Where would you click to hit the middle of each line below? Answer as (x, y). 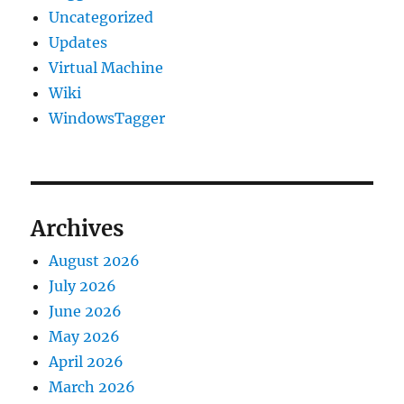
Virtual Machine (106, 67)
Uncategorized (101, 17)
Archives (78, 228)
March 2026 (92, 386)
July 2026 (83, 285)
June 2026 (86, 311)
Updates (78, 42)
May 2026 (85, 336)
